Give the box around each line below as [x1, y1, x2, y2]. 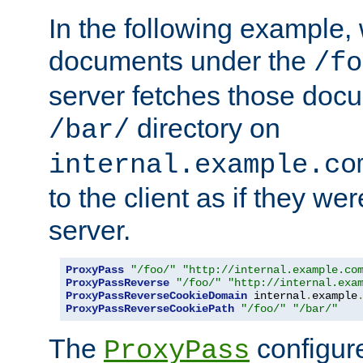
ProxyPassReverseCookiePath [66, 301, 234, 315]
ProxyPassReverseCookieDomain [66, 288, 247, 302]
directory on [130, 112, 280, 143]
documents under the [49, 45, 314, 76]
